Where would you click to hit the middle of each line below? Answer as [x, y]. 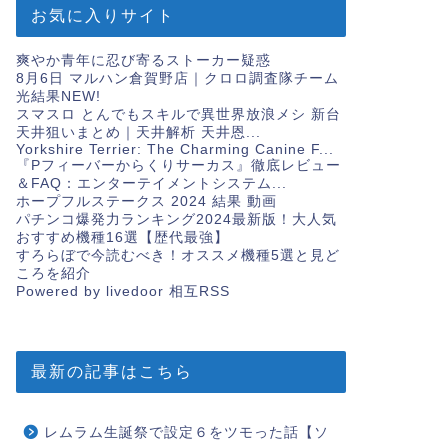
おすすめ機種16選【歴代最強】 [122, 237]
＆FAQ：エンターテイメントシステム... [151, 183]
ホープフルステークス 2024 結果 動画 [146, 201]
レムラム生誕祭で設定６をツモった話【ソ [186, 432]
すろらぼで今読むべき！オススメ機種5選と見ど [177, 255]
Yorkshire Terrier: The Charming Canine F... [174, 149]
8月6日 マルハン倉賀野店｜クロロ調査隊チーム [177, 78]
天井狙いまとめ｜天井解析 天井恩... [138, 132]
